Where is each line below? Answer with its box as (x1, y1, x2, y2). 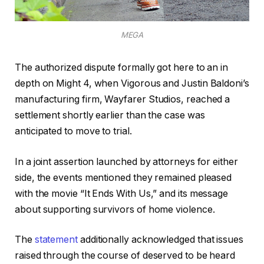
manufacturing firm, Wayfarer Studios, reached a (15, 94, 230, 105)
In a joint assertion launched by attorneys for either (15, 156, 238, 167)
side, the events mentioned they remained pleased (15, 171, 232, 183)
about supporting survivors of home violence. (15, 203, 215, 215)
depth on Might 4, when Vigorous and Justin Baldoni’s (15, 78, 249, 90)
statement (34, 234, 78, 246)
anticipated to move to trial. (15, 126, 132, 137)
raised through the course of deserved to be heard (15, 250, 236, 262)
